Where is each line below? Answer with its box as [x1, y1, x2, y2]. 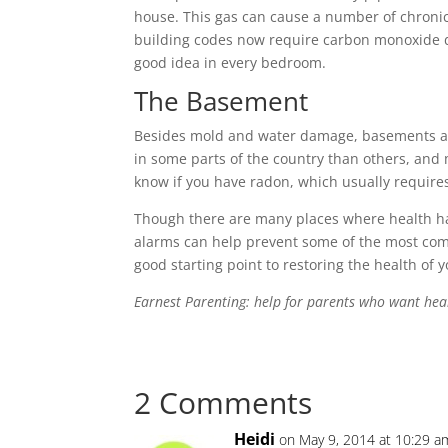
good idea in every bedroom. [134, 53, 327, 73]
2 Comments [134, 382, 313, 424]
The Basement [134, 83, 309, 120]
